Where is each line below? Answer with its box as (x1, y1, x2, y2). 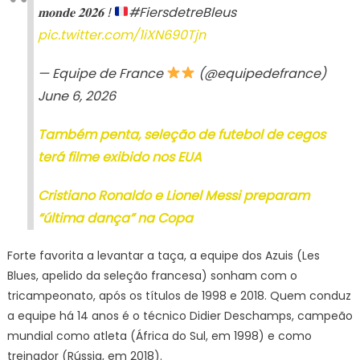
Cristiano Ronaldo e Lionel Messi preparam (37, 186, 309, 205)
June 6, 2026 (37, 86, 116, 105)
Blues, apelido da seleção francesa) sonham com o (6, 267, 297, 284)
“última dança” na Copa (37, 208, 193, 227)
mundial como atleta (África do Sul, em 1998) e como (6, 327, 312, 344)
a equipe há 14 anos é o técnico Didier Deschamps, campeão (6, 307, 353, 324)
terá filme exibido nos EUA (37, 147, 202, 166)
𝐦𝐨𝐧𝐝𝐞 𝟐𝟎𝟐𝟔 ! (37, 2, 114, 22)
